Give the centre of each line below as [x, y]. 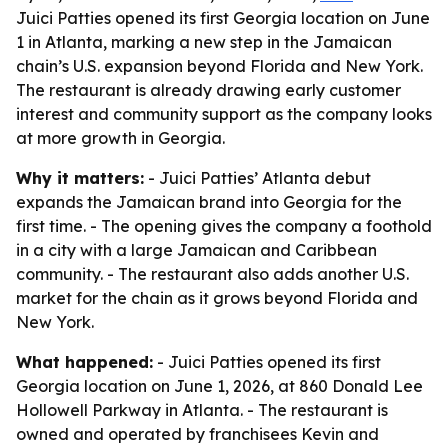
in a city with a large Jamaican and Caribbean [196, 250]
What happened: [84, 362]
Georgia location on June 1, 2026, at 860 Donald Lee [219, 386]
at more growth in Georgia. [120, 138]
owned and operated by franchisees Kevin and [197, 434]
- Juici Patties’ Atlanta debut [257, 178]
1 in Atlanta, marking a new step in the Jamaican [204, 42]
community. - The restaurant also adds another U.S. [212, 274]
